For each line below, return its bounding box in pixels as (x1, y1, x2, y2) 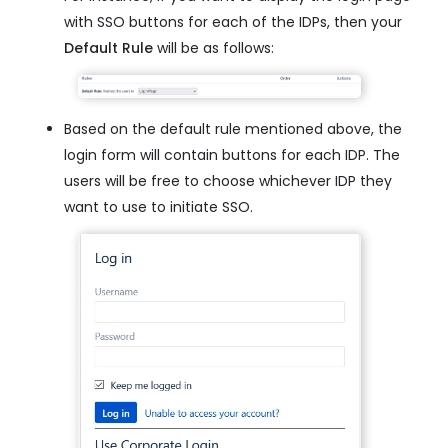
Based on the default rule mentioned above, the (64, 119, 402, 140)
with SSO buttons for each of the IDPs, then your (64, 12, 402, 33)
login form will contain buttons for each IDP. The (64, 145, 400, 166)
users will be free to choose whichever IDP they (64, 171, 392, 192)
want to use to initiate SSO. (64, 197, 253, 218)
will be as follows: (153, 38, 274, 59)
